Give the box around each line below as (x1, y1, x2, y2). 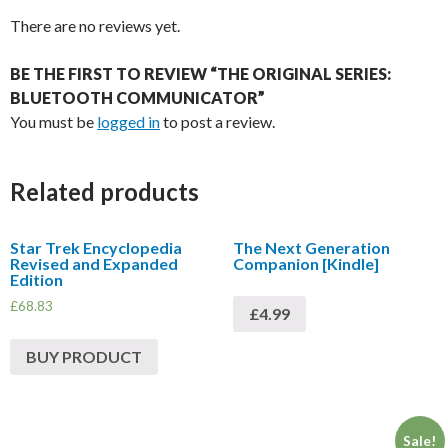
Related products (10, 177, 199, 207)
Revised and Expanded (10, 254, 178, 274)
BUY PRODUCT (26, 346, 142, 366)
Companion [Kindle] (232, 254, 379, 274)
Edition (10, 270, 63, 290)
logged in (97, 112, 160, 132)
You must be (10, 112, 97, 132)
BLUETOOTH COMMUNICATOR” (10, 88, 265, 108)
